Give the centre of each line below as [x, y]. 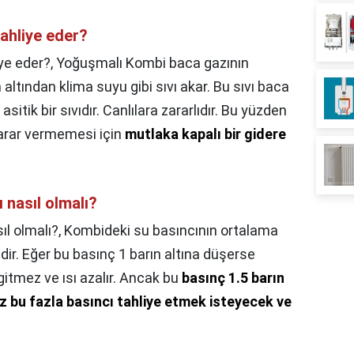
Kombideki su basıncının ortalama [171, 231]
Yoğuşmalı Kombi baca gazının [153, 63]
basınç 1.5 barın [233, 278]
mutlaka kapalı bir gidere [205, 134]
